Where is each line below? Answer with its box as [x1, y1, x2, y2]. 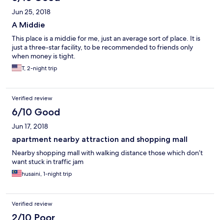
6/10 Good [12, 106, 60, 118]
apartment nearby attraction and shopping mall [12, 135, 188, 144]
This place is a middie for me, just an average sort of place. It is [12, 34, 200, 43]
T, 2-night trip [22, 64, 57, 73]
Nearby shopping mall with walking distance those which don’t [12, 148, 203, 158]
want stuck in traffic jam [12, 157, 83, 166]
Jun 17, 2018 [12, 122, 48, 131]
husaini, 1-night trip [22, 170, 72, 178]
